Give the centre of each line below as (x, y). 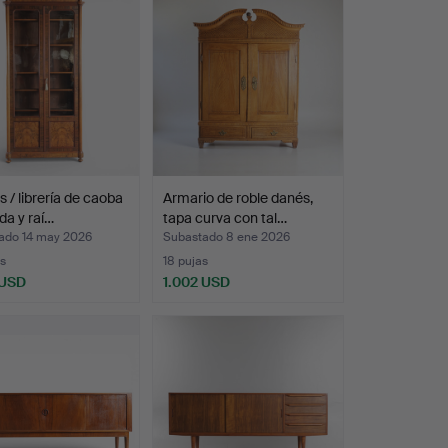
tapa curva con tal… (224, 217)
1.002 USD (196, 281)
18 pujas (185, 260)
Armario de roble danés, (237, 197)
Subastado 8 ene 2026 (226, 236)
